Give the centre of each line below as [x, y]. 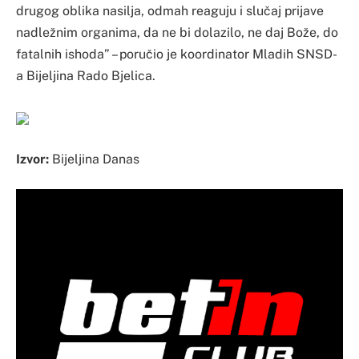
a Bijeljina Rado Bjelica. [86, 76]
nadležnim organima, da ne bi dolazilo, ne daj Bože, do [177, 33]
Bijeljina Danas [94, 159]
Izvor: [32, 159]
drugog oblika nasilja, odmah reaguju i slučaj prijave [170, 11]
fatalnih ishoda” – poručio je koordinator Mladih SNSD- [177, 54]
